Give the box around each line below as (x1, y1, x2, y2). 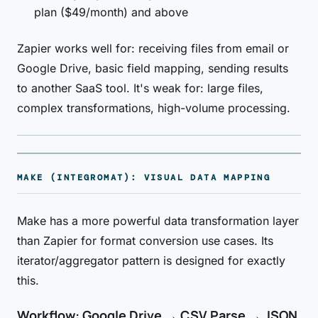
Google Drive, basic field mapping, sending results (17, 61, 288, 75)
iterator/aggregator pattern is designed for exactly (17, 253, 285, 268)
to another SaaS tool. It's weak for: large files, (17, 81, 263, 95)
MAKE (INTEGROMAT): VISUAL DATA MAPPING (17, 172, 271, 183)
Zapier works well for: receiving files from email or (17, 41, 289, 55)
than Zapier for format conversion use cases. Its (17, 234, 273, 248)
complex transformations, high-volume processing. (17, 101, 290, 115)
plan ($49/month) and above (34, 5, 188, 19)
